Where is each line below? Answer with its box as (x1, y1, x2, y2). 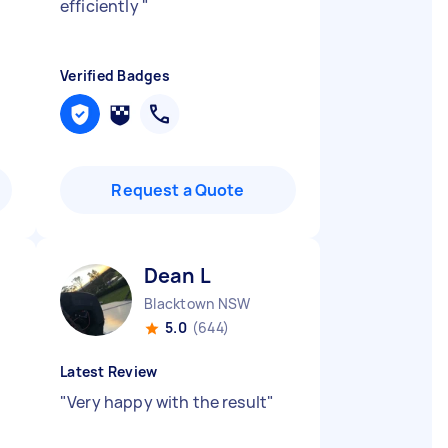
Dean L (144, 262, 211, 289)
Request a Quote (111, 179, 245, 201)
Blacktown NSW (144, 294, 251, 313)
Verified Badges (60, 66, 170, 85)
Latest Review (60, 362, 158, 381)
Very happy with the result (67, 391, 268, 413)
